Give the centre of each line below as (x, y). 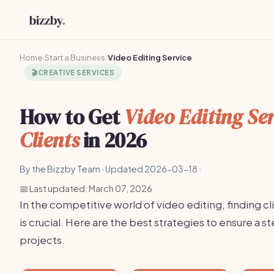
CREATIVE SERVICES (76, 72)
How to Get (72, 117)
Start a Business (75, 57)
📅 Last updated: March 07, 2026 (86, 188)
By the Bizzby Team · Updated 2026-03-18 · (110, 169)
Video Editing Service (150, 57)
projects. (42, 240)
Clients (50, 140)
